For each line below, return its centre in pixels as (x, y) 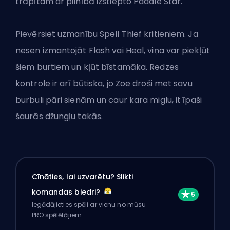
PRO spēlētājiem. (57, 215)
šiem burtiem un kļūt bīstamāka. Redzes (97, 67)
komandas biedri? (67, 192)
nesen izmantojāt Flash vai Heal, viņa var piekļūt (113, 51)
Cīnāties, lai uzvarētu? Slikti (82, 176)
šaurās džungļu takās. (59, 117)
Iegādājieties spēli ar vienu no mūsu (89, 204)
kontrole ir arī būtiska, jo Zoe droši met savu (104, 84)
